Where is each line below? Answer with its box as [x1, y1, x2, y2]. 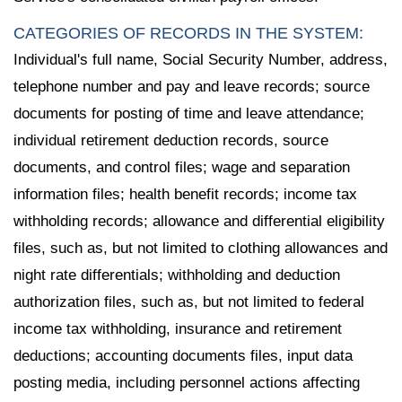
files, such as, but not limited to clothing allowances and [13, 240, 388, 258]
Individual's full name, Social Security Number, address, [13, 51, 388, 69]
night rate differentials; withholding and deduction [13, 267, 340, 284]
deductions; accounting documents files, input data [13, 347, 353, 365]
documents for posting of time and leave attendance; [13, 105, 364, 123]
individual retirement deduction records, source [13, 132, 328, 150]
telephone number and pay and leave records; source [13, 78, 370, 96]
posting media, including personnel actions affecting [13, 374, 360, 392]
